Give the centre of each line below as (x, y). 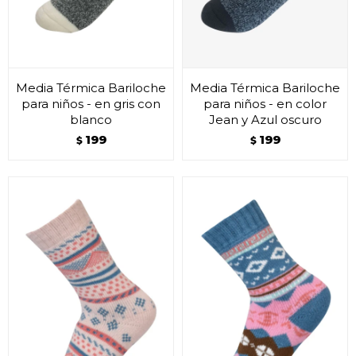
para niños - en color (265, 104)
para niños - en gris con (91, 104)
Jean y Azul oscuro (265, 120)
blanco (91, 120)
